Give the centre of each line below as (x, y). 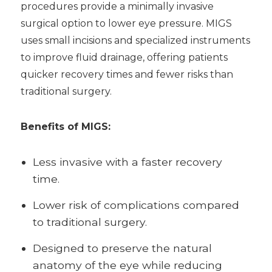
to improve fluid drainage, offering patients (124, 58)
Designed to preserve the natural (122, 248)
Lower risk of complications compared (136, 205)
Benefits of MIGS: (65, 127)
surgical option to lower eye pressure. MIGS (126, 24)
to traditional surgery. (90, 222)
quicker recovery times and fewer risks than (127, 75)
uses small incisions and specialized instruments (135, 41)
